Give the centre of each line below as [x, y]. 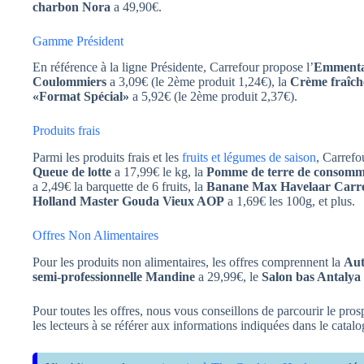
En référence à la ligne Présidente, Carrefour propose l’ [173, 67]
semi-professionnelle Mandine [114, 276]
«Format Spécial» [81, 97]
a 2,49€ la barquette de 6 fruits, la [119, 187]
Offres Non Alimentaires [95, 236]
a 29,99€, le [228, 276]
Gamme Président [78, 41]
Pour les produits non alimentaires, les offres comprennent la [188, 262]
